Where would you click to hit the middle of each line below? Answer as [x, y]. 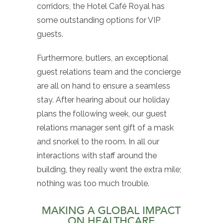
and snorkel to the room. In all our [98, 141]
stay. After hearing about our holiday [103, 100]
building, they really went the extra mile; [109, 169]
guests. [50, 34]
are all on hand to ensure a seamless [104, 86]
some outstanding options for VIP [99, 20]
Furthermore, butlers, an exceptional [103, 58]
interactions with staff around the [97, 155]
